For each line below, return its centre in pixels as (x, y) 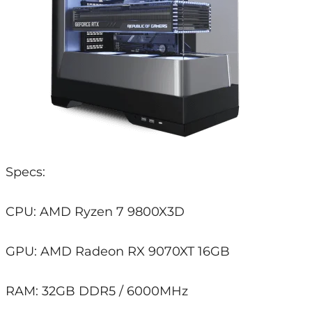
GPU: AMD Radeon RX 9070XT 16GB (117, 251)
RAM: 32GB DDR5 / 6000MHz (96, 291)
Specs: (25, 172)
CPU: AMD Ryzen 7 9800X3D (95, 211)
